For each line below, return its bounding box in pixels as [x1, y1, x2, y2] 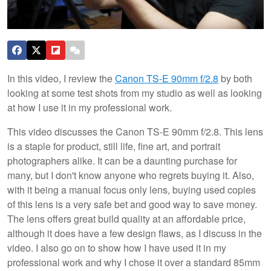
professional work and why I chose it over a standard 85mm [7, 255, 260, 269]
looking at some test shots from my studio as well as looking [7, 85, 262, 100]
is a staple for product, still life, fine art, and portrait [7, 139, 220, 153]
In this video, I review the [7, 71, 115, 85]
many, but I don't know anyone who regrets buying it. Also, [7, 168, 254, 182]
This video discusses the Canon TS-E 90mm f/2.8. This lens [7, 124, 263, 139]
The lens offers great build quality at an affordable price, [7, 211, 246, 226]
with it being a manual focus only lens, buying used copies [7, 182, 256, 197]
